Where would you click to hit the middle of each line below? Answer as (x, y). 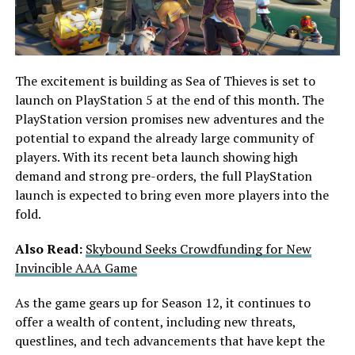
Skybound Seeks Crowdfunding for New (198, 249)
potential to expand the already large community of (164, 138)
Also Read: (48, 249)
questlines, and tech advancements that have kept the (170, 341)
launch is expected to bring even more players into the (172, 195)
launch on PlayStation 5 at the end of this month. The (169, 100)
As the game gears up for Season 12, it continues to (162, 303)
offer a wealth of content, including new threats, (155, 322)
